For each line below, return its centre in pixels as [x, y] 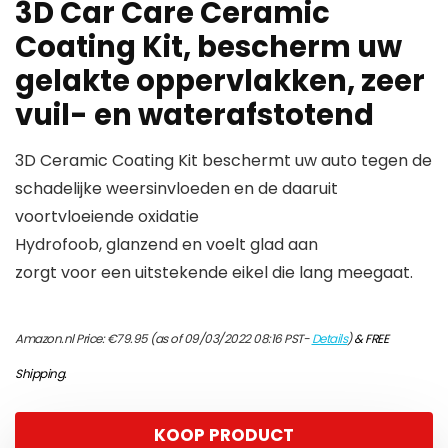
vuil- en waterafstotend [194, 115]
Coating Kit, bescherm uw [208, 47]
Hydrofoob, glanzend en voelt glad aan [166, 244]
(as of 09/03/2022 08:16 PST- [229, 338]
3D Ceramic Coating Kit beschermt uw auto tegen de [223, 160]
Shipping [39, 373]
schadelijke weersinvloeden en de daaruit [176, 188]
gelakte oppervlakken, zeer [220, 81]
